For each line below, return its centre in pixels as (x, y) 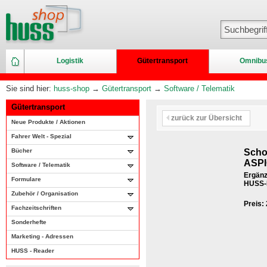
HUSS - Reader (33, 251)
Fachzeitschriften (36, 208)
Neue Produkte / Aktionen (48, 122)
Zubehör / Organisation (45, 193)
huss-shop (72, 89)
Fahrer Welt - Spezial (41, 136)
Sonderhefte (29, 222)
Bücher (22, 150)
